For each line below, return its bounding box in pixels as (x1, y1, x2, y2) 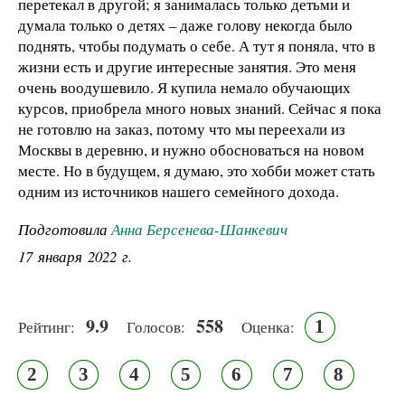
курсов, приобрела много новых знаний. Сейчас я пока (18, 97, 381, 118)
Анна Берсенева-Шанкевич (111, 219, 287, 240)
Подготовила (18, 219, 111, 240)
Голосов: (127, 316, 185, 338)
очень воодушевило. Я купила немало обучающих (18, 76, 351, 98)
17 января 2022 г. (18, 246, 132, 268)
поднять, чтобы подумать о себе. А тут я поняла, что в (18, 34, 375, 56)
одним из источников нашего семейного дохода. (18, 180, 339, 202)
